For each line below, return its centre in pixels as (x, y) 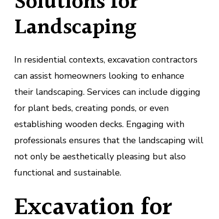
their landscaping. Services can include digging (107, 92)
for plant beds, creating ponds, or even (91, 108)
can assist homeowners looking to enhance (99, 76)
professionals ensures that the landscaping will (109, 140)
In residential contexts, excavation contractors (106, 59)
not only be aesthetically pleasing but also (100, 156)
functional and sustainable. (68, 172)
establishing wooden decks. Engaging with (99, 124)
